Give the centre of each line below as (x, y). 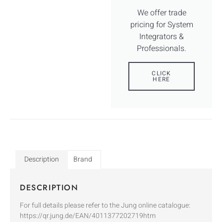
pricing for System (162, 25)
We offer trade (162, 13)
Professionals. (162, 48)
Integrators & (162, 36)
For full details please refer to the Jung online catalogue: (105, 206)
